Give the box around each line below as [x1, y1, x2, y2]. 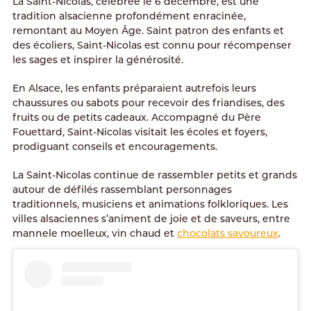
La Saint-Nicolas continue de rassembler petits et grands [12, 171, 297, 181]
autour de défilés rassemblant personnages [12, 185, 232, 196]
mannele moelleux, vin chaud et [12, 229, 177, 239]
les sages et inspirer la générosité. [12, 56, 183, 66]
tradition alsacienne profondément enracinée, [12, 12, 246, 22]
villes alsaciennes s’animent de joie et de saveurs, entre [12, 215, 290, 225]
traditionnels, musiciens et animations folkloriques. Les [12, 200, 288, 210]
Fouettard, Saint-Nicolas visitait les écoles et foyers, [12, 128, 267, 138]
